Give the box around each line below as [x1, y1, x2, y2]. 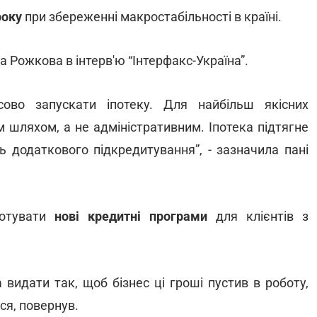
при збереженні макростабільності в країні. [22, 9, 282, 24]
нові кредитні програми [54, 209, 207, 224]
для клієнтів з [207, 209, 309, 224]
